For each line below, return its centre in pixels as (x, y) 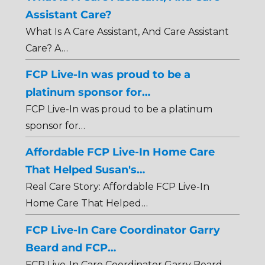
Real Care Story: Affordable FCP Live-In (117, 187)
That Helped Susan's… (85, 170)
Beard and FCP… (70, 247)
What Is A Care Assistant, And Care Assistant (127, 31)
